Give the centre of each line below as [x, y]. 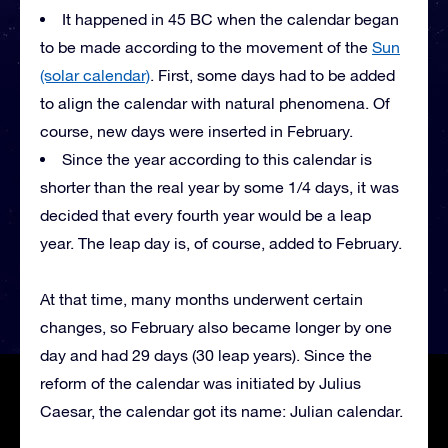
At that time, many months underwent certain [201, 299]
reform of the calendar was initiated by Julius [200, 383]
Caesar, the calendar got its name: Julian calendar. [221, 411]
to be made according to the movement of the [206, 47]
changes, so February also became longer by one [216, 327]
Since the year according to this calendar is [217, 159]
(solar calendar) [95, 75]
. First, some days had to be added [272, 75]
